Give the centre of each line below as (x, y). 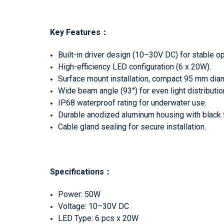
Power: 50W (79, 194)
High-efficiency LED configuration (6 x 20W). (135, 66)
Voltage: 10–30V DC (94, 206)
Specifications (77, 171)
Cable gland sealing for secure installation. (132, 126)
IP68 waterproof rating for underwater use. (132, 102)
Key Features (75, 32)
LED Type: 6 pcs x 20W (98, 218)
